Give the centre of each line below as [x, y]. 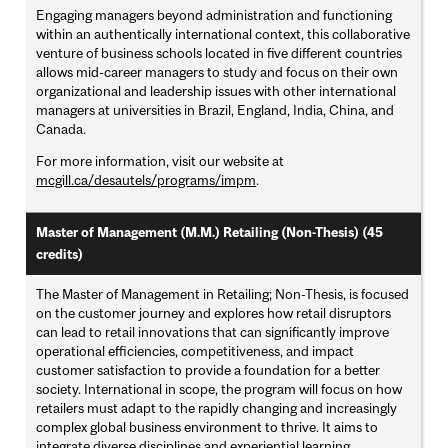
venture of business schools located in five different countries [219, 53]
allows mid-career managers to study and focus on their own [217, 72]
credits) [60, 255]
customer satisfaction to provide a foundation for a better [208, 370]
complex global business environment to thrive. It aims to [207, 427]
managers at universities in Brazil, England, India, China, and [215, 110]
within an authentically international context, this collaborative [223, 34]
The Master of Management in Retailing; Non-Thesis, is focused [223, 294]
